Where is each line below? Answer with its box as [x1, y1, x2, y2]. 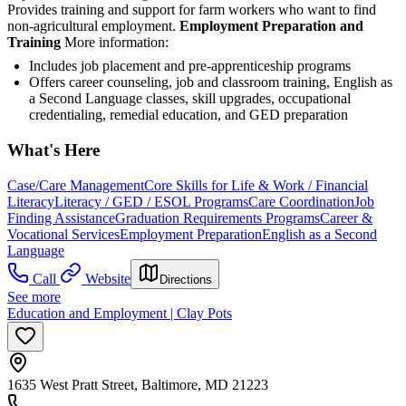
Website [85, 270, 130, 286]
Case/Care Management [7, 177, 144, 193]
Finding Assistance [7, 209, 115, 226]
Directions [159, 272, 212, 286]
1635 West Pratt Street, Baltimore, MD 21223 [7, 376, 268, 392]
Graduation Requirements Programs [115, 209, 320, 226]
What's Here [7, 140, 100, 159]
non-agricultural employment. [7, 18, 179, 34]
